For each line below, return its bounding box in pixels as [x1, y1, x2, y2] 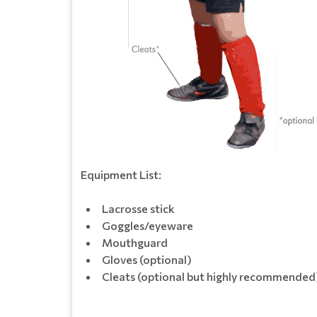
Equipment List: [81, 167, 161, 181]
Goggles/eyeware [102, 218, 193, 232]
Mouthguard [102, 235, 168, 249]
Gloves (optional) [102, 252, 192, 266]
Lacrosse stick [102, 201, 175, 215]
